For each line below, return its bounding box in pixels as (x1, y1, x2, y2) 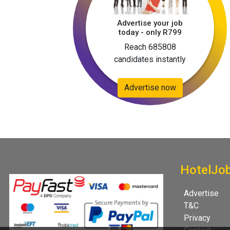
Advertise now (124, 83, 176, 92)
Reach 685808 (124, 42, 176, 52)
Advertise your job (117, 18, 183, 28)
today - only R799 (118, 28, 182, 37)
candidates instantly (114, 54, 186, 65)
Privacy (184, 213, 210, 223)
